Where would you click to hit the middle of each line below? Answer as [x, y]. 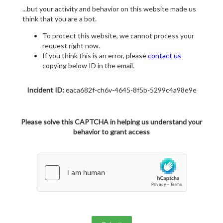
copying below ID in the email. [88, 66]
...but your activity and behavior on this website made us [109, 9]
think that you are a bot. [59, 19]
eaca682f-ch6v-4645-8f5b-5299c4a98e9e [130, 90]
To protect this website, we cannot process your [118, 36]
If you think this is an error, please [95, 56]
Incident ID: [45, 90]
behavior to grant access [111, 132]
